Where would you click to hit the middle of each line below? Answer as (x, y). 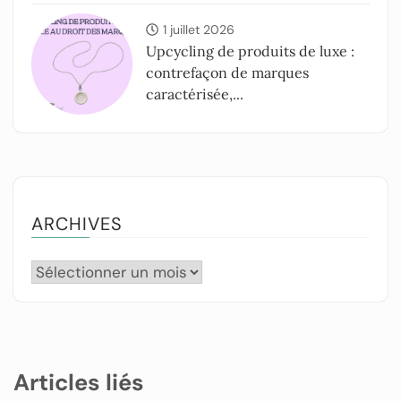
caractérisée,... (195, 94)
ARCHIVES (77, 223)
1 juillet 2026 (199, 29)
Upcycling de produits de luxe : (251, 51)
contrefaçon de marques (228, 72)
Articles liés (79, 382)
